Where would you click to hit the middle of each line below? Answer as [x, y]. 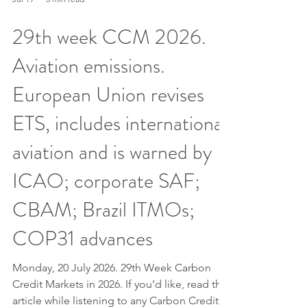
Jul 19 [23, 59]
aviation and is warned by [112, 212]
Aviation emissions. [89, 126]
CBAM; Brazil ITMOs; [103, 270]
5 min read [65, 59]
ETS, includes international [120, 184]
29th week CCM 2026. [109, 97]
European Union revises [108, 155]
